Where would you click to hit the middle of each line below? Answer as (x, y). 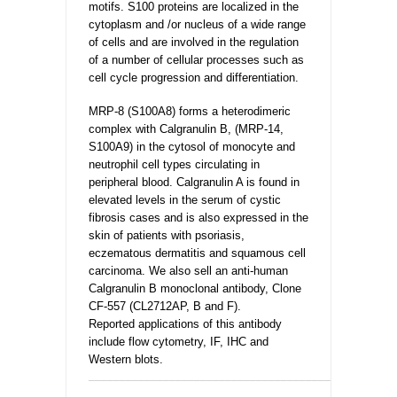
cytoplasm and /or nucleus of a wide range (197, 24)
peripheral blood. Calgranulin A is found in (194, 182)
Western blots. (126, 359)
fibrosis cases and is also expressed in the (198, 218)
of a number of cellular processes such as (196, 60)
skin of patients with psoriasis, (167, 235)
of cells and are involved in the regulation (194, 42)
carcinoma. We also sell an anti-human (188, 271)
